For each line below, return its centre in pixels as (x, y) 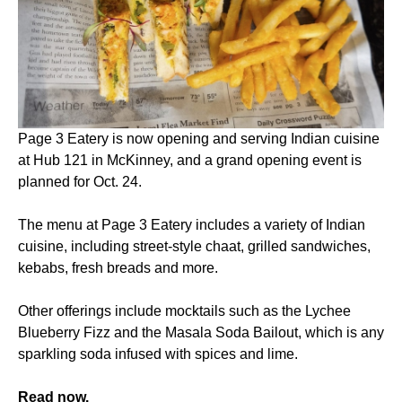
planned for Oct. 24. (80, 182)
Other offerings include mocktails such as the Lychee (184, 311)
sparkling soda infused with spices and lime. (158, 354)
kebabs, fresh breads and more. (118, 268)
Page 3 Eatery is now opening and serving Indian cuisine (199, 139)
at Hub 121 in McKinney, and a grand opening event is (190, 161)
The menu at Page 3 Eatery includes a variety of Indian (192, 225)
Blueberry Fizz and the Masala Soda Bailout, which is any (201, 333)
